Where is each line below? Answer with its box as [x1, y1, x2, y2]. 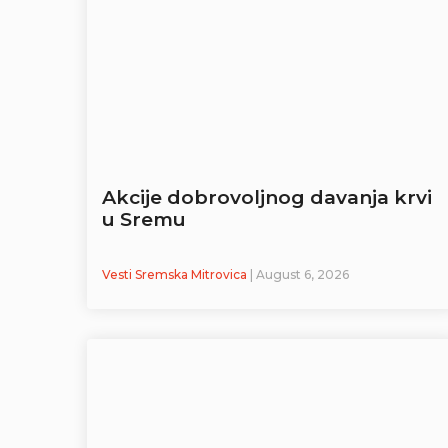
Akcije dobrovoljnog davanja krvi [102, 186, 432, 210]
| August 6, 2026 [250, 267, 349, 283]
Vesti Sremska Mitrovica [102, 267, 250, 283]
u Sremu [102, 208, 186, 232]
